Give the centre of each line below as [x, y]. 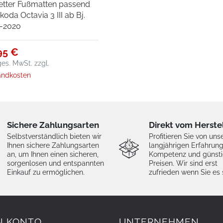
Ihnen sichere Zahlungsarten [53, 146]
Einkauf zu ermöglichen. [46, 172]
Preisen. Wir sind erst [183, 164]
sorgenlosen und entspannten [56, 164]
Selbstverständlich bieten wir [54, 137]
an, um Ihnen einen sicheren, [53, 155]
